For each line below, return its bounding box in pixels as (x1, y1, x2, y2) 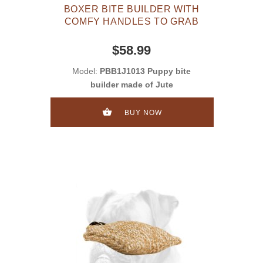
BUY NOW (122, 108, 164, 117)
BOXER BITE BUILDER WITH (63, 4, 200, 15)
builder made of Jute (90, 80, 173, 90)
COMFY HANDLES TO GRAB (64, 16, 199, 27)
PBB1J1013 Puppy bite (100, 66, 191, 76)
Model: (72, 66, 100, 76)
